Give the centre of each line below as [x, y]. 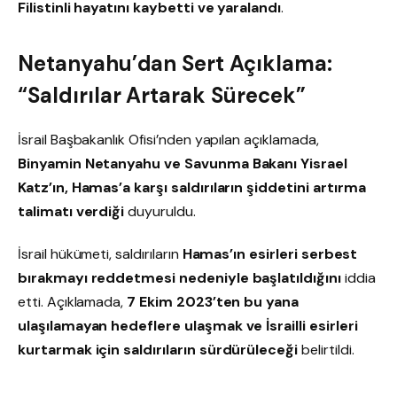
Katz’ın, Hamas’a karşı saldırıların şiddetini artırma [192, 188]
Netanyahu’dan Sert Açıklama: [175, 64]
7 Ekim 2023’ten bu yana [213, 302]
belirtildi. [326, 350]
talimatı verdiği [71, 212]
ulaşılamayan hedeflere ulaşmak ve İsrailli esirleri [188, 326]
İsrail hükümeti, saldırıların [100, 254]
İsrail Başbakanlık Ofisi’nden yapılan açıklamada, [168, 140]
